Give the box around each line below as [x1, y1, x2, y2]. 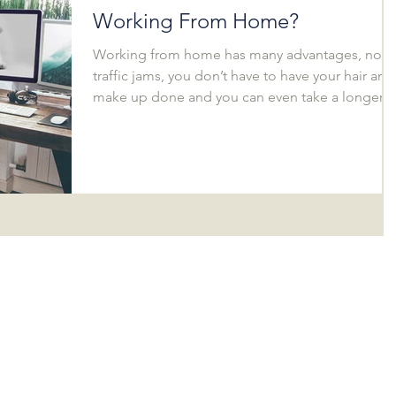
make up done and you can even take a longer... [93, 88, 393, 105]
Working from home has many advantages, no [93, 45, 382, 63]
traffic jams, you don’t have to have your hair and [93, 66, 394, 84]
